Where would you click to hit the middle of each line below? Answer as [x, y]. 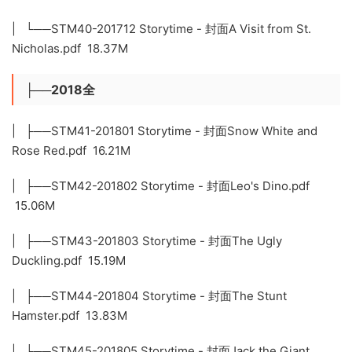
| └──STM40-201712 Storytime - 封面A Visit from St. [161, 29]
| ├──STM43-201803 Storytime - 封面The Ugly [147, 241]
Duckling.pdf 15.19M [69, 261]
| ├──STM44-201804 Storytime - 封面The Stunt [149, 296]
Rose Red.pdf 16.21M [71, 151]
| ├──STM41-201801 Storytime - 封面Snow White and [165, 131]
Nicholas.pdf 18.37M [70, 49]
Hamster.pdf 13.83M [70, 316]
